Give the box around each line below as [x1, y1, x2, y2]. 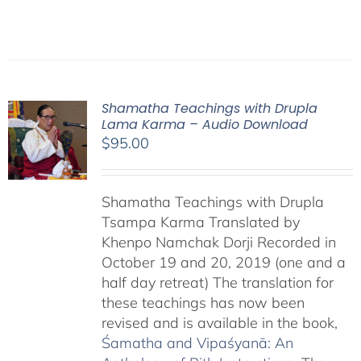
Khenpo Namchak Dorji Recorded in [101, 233, 336, 251]
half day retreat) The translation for [101, 273, 334, 292]
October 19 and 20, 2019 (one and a [101, 253, 346, 272]
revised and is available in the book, [101, 313, 338, 332]
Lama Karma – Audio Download [101, 115, 308, 134]
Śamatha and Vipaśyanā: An [101, 334, 293, 352]
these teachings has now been [101, 293, 305, 312]
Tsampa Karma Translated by [101, 213, 300, 231]
